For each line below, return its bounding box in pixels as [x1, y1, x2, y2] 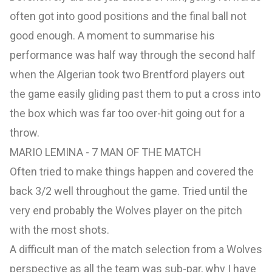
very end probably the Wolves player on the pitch [10, 204, 242, 217]
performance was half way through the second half [10, 49, 256, 62]
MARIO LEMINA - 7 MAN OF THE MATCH [10, 146, 202, 159]
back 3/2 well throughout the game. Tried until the [10, 185, 248, 198]
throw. [10, 126, 39, 140]
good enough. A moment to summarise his [10, 29, 215, 42]
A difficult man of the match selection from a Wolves [10, 243, 262, 256]
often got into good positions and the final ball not [10, 10, 246, 23]
